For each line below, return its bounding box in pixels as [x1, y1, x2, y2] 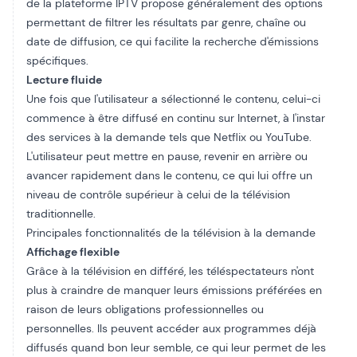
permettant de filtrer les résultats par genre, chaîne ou [26, 15, 306, 29]
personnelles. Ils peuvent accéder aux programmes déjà [26, 321, 316, 335]
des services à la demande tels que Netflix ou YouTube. [26, 130, 312, 144]
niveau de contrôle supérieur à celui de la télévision [26, 187, 290, 202]
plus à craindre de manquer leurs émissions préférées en [26, 283, 322, 297]
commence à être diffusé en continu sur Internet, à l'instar [26, 111, 325, 125]
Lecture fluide [26, 73, 102, 87]
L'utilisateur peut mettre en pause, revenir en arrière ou [26, 149, 308, 163]
